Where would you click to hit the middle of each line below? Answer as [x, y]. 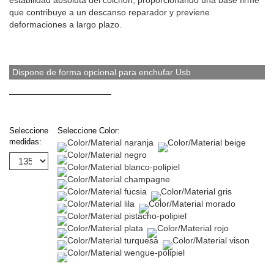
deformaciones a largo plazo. [65, 25]
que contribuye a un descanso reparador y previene [109, 13]
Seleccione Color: [89, 131]
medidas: [25, 142]
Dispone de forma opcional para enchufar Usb [102, 72]
